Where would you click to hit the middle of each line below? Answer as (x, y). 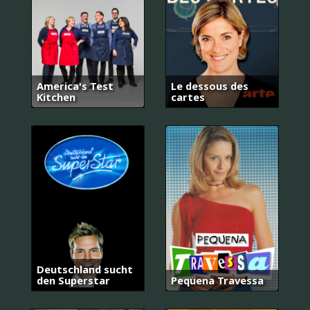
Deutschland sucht (85, 269)
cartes (188, 97)
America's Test (75, 85)
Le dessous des (210, 85)
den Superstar (73, 280)
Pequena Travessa (217, 280)
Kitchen (56, 97)
